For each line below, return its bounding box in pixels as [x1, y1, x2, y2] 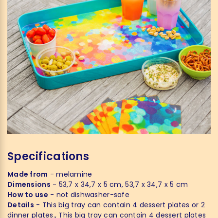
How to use [7, 190, 48, 200]
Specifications [7, 149, 89, 164]
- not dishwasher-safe [48, 190, 129, 200]
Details [7, 200, 34, 210]
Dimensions [7, 180, 51, 189]
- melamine [48, 169, 92, 179]
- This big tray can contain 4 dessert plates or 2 [34, 200, 205, 210]
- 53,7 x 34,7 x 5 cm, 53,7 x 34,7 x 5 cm [50, 180, 188, 189]
